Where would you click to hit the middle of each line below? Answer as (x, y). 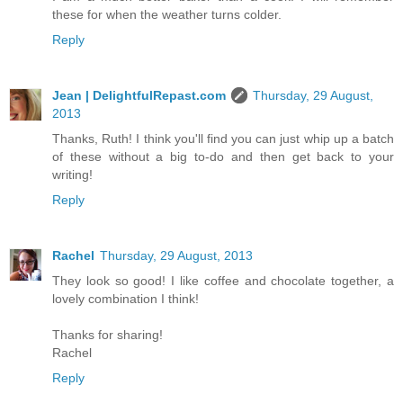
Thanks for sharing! (107, 334)
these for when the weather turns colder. (167, 14)
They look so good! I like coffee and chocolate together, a (223, 280)
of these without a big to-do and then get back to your (223, 156)
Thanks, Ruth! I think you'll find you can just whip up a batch (223, 138)
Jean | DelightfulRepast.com (139, 95)
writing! (72, 174)
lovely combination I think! (125, 298)
